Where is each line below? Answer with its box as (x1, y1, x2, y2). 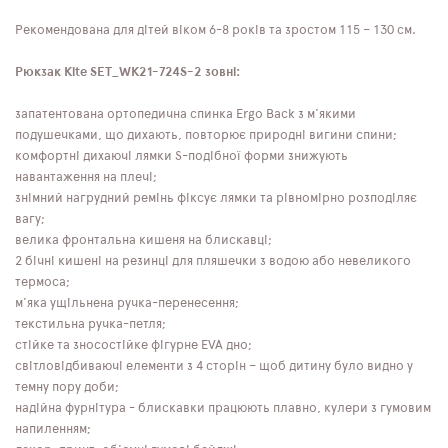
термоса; (15, 275, 70, 289)
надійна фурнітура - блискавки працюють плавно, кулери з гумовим (15, 401, 431, 415)
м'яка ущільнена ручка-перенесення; (15, 296, 239, 310)
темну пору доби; (15, 380, 119, 394)
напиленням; (15, 422, 91, 436)
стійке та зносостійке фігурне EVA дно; (15, 338, 252, 352)
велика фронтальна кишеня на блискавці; (15, 233, 272, 247)
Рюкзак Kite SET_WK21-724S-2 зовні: (15, 65, 240, 79)
